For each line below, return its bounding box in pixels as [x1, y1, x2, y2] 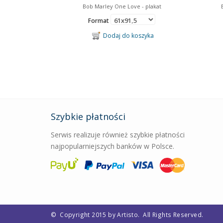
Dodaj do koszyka [100, 31, 154, 40]
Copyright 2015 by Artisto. [60, 210, 140, 219]
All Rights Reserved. [143, 210, 204, 219]
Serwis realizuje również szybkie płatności [51, 129, 185, 139]
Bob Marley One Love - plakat [82, 2, 161, 10]
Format [88, 16, 111, 25]
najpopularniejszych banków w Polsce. [51, 141, 174, 151]
